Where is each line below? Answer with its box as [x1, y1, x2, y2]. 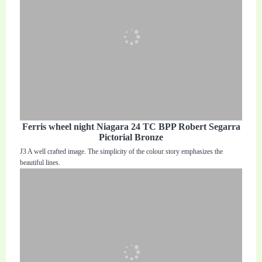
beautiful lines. [20, 158, 61, 167]
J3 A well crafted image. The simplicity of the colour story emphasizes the [20, 147, 223, 156]
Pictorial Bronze [99, 132, 163, 143]
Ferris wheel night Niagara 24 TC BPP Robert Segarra [22, 122, 240, 132]
